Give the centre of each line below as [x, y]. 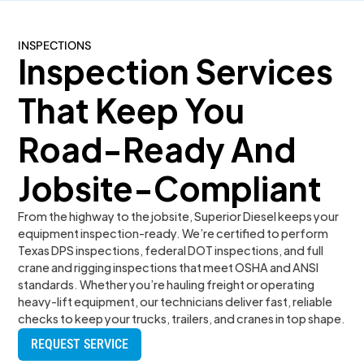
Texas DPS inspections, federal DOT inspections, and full [171, 250]
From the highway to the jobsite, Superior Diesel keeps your [179, 216]
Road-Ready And [157, 149]
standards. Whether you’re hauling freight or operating [167, 284]
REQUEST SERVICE [80, 344]
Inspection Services [176, 71]
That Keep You [132, 110]
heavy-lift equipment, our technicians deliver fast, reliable [175, 301]
